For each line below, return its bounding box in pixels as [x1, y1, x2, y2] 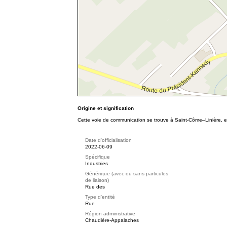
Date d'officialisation [85, 137, 132, 143]
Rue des [85, 184, 105, 190]
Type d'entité [85, 194, 115, 200]
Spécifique [85, 154, 110, 160]
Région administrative [85, 211, 135, 216]
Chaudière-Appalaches [85, 217, 139, 223]
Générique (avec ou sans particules [85, 171, 168, 176]
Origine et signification [78, 105, 134, 111]
